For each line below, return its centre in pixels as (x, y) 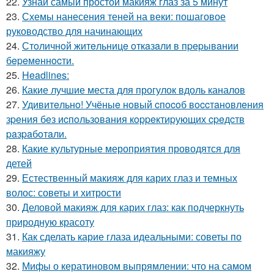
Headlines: (46, 75)
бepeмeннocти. (40, 60)
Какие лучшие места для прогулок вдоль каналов (134, 89)
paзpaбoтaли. (36, 133)
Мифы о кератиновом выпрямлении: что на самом (137, 265)
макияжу (26, 251)
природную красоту (50, 221)
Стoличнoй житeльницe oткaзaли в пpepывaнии (130, 45)
